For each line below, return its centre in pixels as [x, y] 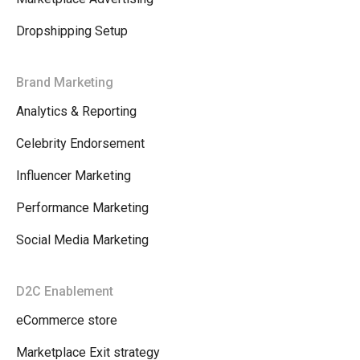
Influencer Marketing [74, 176]
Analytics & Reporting [76, 112]
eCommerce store [67, 321]
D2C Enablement [65, 292]
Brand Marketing [65, 83]
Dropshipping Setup [72, 31]
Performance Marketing [82, 208]
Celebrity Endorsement [80, 144]
